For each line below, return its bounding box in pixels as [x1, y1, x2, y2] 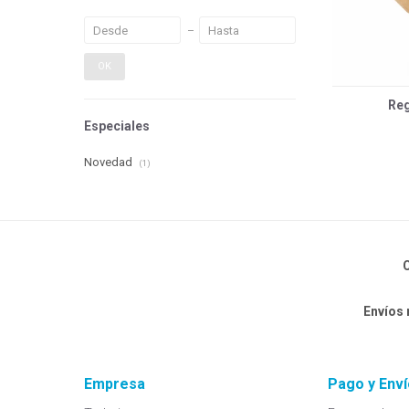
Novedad [84, 155, 135, 169]
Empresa [84, 375, 145, 393]
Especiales [84, 119, 150, 133]
